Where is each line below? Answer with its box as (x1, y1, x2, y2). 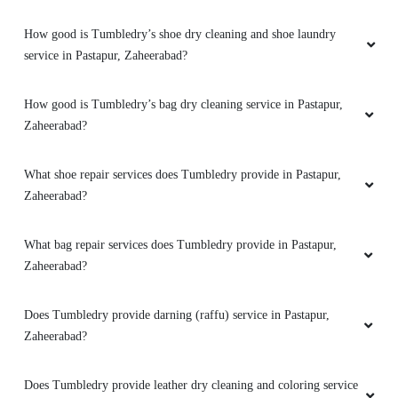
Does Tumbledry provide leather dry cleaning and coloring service (24, 378, 358, 392)
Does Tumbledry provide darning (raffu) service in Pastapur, (24, 307, 330, 322)
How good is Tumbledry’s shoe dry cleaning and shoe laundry (24, 27, 336, 41)
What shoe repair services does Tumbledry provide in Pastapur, (24, 167, 341, 181)
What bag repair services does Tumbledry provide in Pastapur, (24, 237, 337, 251)
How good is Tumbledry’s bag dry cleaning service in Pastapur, (24, 97, 343, 111)
